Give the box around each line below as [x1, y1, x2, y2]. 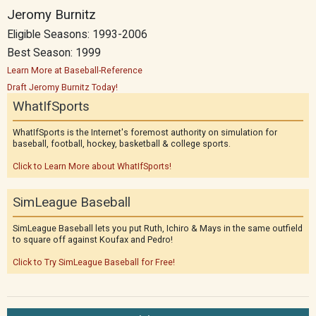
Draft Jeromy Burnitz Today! [7, 82, 118, 92]
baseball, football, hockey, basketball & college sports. [13, 138, 231, 149]
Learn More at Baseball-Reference [7, 65, 142, 75]
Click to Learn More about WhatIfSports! [13, 161, 171, 171]
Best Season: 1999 [7, 47, 101, 59]
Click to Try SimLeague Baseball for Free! [13, 257, 175, 267]
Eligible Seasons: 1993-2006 [7, 28, 147, 41]
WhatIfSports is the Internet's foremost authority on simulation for [13, 127, 277, 138]
